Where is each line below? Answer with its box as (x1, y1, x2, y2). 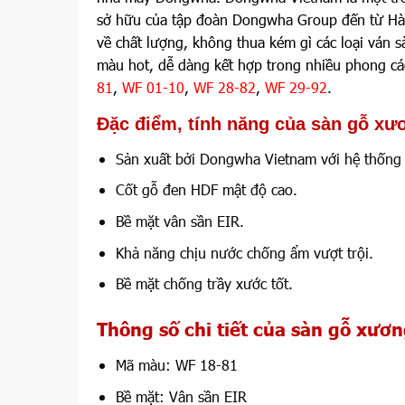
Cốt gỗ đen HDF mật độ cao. (115, 180, 297, 200)
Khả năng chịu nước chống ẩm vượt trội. (115, 242, 373, 262)
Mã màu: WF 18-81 (115, 354, 238, 374)
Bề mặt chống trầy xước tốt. (115, 274, 293, 294)
